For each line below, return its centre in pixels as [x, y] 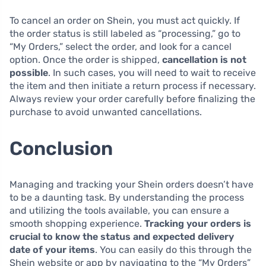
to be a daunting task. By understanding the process [127, 197]
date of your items [52, 249]
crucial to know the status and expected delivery [122, 236]
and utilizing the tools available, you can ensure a [119, 210]
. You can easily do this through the [173, 249]
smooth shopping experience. [77, 223]
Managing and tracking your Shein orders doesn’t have [132, 184]
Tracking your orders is [198, 223]
